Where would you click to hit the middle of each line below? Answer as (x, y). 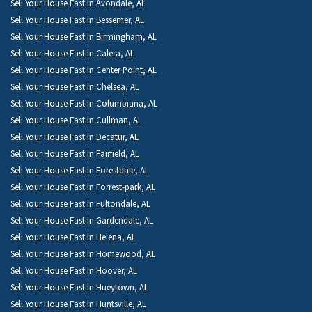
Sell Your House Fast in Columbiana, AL (84, 103)
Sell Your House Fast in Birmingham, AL (84, 37)
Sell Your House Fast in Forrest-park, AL (83, 187)
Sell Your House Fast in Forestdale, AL (80, 170)
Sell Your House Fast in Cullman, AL (76, 120)
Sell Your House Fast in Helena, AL (73, 237)
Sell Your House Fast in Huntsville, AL (78, 304)
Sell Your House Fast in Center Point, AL (84, 70)
